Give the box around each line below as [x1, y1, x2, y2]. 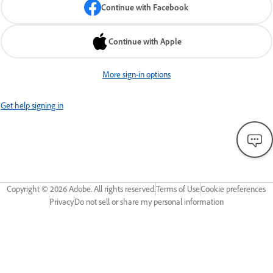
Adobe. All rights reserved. [67, 183, 156, 194]
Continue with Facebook [101, 2, 189, 13]
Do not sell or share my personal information [74, 196, 224, 207]
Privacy [49, 196, 74, 207]
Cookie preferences [200, 183, 266, 194]
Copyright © [7, 183, 51, 194]
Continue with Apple [108, 36, 182, 47]
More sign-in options [102, 69, 171, 80]
